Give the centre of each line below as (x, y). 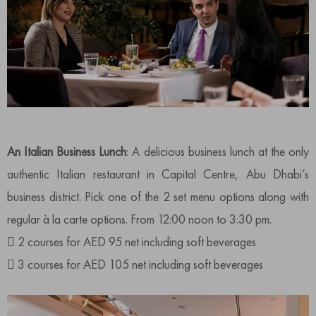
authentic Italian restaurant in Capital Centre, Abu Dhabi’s (158, 174)
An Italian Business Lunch (67, 151)
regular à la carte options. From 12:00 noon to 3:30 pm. (139, 219)
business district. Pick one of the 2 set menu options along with (158, 196)
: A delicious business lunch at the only (218, 151)
